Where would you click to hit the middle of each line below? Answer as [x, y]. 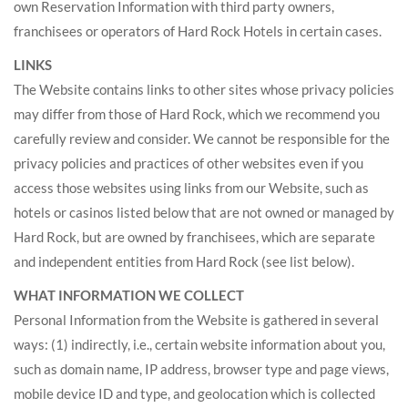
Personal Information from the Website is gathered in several [196, 320]
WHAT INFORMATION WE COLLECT [129, 295]
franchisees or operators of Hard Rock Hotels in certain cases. [198, 31]
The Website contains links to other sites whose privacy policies [204, 89]
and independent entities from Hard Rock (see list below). [184, 261]
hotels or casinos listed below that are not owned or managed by [204, 212]
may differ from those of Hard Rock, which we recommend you [197, 114]
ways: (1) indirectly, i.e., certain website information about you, [199, 344]
